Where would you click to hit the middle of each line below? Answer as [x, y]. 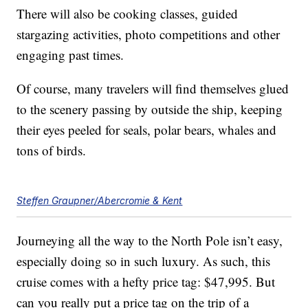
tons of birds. [52, 151]
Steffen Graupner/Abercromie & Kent [100, 201]
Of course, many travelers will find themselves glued [153, 89]
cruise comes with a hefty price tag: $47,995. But [146, 282]
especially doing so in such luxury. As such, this [144, 261]
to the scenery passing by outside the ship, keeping [150, 109]
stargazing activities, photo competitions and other [148, 34]
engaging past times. [70, 55]
